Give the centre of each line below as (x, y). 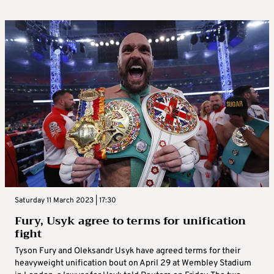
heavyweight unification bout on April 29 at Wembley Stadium (133, 264)
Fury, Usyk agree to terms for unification (130, 221)
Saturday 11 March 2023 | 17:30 (65, 201)
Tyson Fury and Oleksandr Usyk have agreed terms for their (128, 251)
